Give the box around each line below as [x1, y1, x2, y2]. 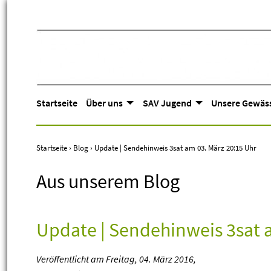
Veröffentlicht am [36, 253, 106, 265]
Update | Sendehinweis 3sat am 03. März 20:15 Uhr [94, 143, 256, 152]
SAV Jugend [142, 97, 192, 109]
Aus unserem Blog [36, 169, 180, 194]
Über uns [86, 97, 123, 109]
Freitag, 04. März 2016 [106, 253, 194, 265]
